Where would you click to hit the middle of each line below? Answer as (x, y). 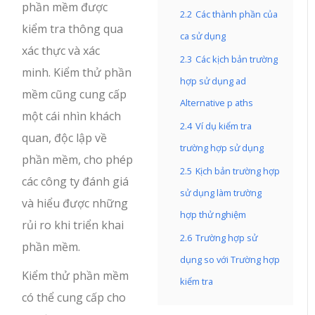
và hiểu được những (75, 203)
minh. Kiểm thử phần (77, 72)
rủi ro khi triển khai (73, 225)
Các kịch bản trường (237, 59)
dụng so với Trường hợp (230, 259)
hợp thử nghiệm (213, 214)
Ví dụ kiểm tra (224, 126)
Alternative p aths (217, 103)
